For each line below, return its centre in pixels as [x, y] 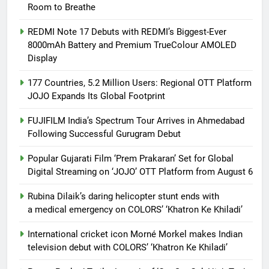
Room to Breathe [62, 7]
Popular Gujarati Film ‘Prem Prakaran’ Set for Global [131, 158]
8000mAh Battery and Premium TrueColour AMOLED [132, 45]
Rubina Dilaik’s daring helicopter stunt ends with [123, 196]
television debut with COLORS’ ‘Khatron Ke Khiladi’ [128, 247]
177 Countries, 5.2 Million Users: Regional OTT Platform [140, 83]
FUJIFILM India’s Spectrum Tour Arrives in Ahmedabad [136, 120]
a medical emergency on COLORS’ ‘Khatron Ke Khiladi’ [135, 209]
